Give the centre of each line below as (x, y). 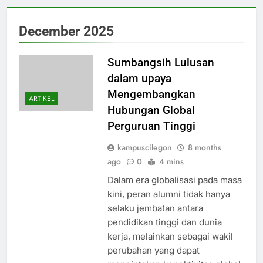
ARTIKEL (41, 99)
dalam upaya (139, 79)
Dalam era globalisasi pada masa (174, 180)
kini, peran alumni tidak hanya (168, 194)
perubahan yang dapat (153, 251)
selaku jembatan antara (155, 208)
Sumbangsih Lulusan (161, 63)
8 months (204, 148)
